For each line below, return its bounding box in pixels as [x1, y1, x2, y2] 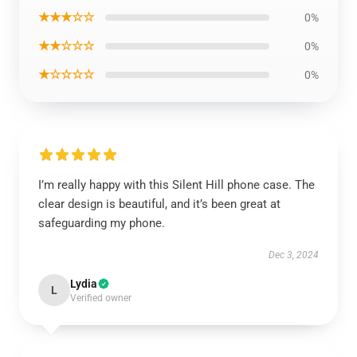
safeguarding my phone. [38, 216, 165, 230]
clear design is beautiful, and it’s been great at [38, 197, 280, 211]
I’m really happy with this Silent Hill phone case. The [38, 178, 315, 192]
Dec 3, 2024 [269, 249, 319, 261]
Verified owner [70, 292, 131, 304]
